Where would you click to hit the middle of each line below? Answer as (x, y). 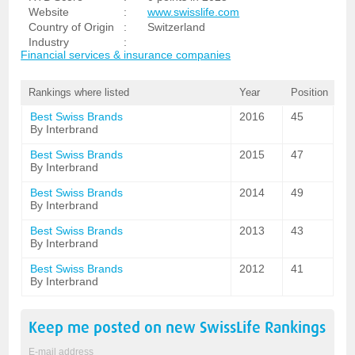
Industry (49, 42)
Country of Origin (72, 27)
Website (49, 12)
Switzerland (177, 27)
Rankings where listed (79, 92)
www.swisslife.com (194, 12)
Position (309, 92)
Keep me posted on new (115, 328)
